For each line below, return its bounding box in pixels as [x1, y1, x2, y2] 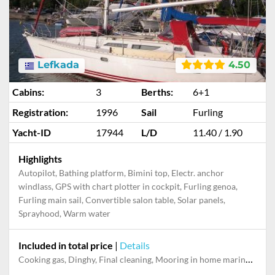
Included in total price [18, 239, 113, 251]
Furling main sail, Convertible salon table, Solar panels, [18, 195, 225, 205]
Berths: [141, 86, 173, 98]
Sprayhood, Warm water [18, 208, 110, 219]
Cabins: [12, 86, 44, 98]
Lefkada [34, 59, 79, 71]
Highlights [18, 153, 62, 165]
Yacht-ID [12, 126, 51, 138]
